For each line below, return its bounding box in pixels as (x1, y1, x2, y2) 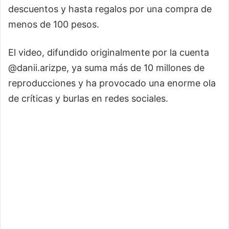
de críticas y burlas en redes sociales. (8, 93, 168, 104)
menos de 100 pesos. (8, 19, 99, 30)
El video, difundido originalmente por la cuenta (8, 47, 209, 58)
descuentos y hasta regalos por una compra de (8, 4, 212, 14)
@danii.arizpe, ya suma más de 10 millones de (8, 62, 204, 73)
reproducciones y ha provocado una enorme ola (8, 78, 216, 88)
